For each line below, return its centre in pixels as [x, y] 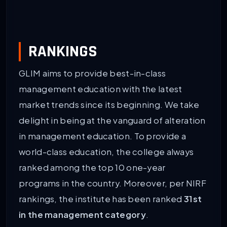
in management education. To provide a [103, 136]
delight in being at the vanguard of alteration [112, 121]
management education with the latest [101, 89]
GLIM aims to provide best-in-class [92, 73]
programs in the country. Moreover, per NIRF [112, 183]
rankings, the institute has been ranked [101, 199]
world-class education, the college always [106, 152]
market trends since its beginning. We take [109, 105]
